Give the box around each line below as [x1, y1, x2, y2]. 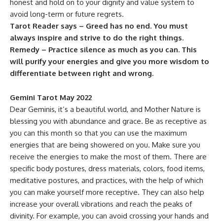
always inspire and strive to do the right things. [10, 33, 184, 42]
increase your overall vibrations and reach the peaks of [10, 199, 192, 209]
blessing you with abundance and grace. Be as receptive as [10, 116, 207, 126]
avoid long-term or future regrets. [10, 9, 124, 19]
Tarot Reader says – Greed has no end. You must [10, 21, 188, 31]
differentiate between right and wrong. [10, 69, 153, 78]
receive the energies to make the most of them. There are [10, 152, 207, 161]
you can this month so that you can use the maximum [10, 128, 187, 138]
